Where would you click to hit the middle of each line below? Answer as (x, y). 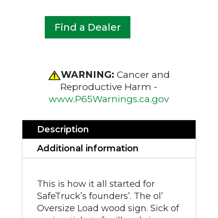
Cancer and (143, 75)
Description (63, 129)
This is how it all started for (96, 184)
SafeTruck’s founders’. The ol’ (100, 196)
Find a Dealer (87, 27)
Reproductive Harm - (109, 87)
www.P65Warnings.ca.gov (109, 99)
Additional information (88, 148)
